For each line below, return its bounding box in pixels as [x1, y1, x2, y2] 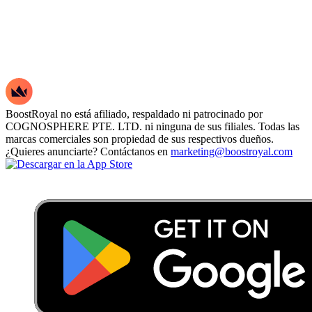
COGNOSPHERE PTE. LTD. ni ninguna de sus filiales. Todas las [6, 120, 299, 132]
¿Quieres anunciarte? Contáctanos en [6, 145, 171, 157]
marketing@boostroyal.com [171, 145, 292, 157]
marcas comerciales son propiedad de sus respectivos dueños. [6, 132, 274, 145]
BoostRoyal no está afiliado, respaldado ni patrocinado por [6, 107, 263, 120]
